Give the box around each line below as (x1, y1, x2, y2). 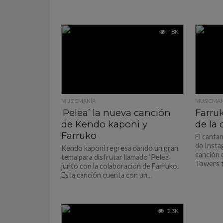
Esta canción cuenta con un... (61, 171, 152, 179)
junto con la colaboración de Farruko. (61, 162, 179, 170)
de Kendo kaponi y (61, 118, 148, 130)
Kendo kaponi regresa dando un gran (61, 144, 179, 152)
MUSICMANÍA (61, 98, 96, 105)
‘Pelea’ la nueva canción (61, 107, 171, 118)
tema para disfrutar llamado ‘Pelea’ (61, 153, 170, 161)
